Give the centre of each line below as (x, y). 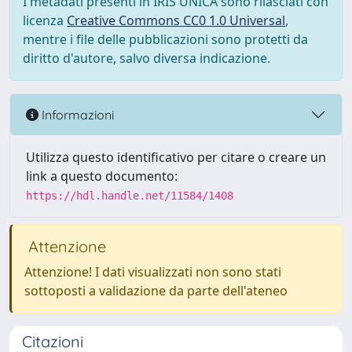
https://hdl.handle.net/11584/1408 (130, 196)
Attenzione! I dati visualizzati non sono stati (153, 272)
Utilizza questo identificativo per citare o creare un (176, 157)
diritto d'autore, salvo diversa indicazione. (147, 58)
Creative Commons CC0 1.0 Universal (176, 20)
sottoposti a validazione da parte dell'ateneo (156, 291)
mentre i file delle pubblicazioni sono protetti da (165, 39)
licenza (45, 20)
